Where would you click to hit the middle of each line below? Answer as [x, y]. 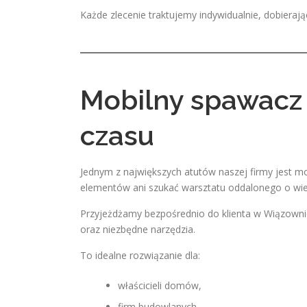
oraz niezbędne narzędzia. [138, 229]
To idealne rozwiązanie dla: [140, 255]
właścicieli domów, [160, 285]
